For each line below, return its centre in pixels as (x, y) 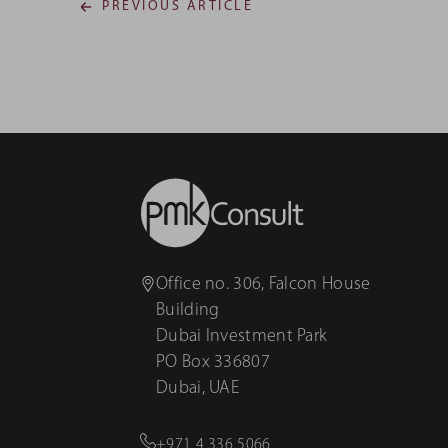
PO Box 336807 (213, 362)
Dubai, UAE (197, 388)
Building (188, 310)
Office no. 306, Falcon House (263, 284)
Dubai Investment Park (242, 336)
